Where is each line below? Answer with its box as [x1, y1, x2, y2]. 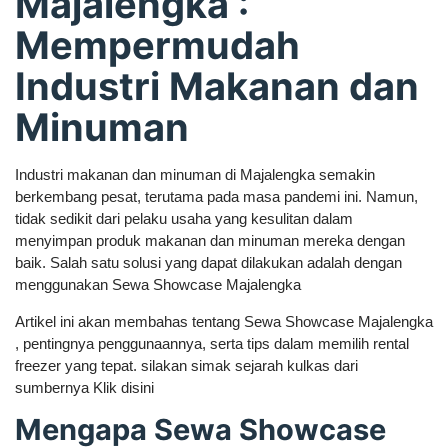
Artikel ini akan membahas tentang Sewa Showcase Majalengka [15, 313, 433, 330]
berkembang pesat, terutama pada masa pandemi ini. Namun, [15, 188, 418, 205]
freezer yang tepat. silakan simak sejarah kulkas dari [15, 357, 358, 374]
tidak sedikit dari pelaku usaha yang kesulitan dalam [15, 210, 353, 227]
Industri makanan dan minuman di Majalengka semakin [15, 166, 375, 183]
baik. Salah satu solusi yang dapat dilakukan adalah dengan [15, 254, 402, 271]
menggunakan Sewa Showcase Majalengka [15, 276, 301, 293]
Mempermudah [15, 22, 300, 68]
